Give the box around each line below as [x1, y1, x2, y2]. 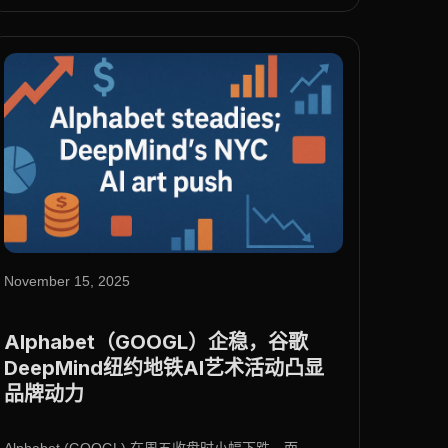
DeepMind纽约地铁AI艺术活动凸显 [3, 356, 324, 381]
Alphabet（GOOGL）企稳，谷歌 [3, 330, 308, 355]
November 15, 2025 [3, 273, 130, 290]
